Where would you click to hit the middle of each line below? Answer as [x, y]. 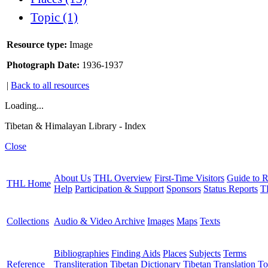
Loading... [24, 106]
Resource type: [37, 45]
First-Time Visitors [189, 178]
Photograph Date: [43, 65]
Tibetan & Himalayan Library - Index [75, 126]
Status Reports [231, 189]
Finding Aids [136, 254]
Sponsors [184, 189]
